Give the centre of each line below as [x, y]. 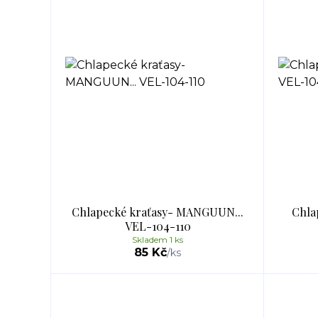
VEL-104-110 [158, 226]
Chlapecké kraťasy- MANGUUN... [158, 212]
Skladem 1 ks [158, 240]
